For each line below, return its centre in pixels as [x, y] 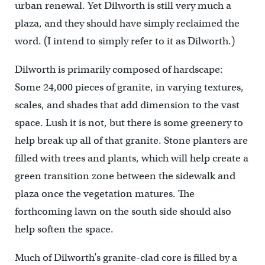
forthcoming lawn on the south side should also [123, 211]
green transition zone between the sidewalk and [125, 176]
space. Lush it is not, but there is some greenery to [129, 123]
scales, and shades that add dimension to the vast [127, 105]
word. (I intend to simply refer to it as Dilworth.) [125, 41]
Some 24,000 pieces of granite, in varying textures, [129, 87]
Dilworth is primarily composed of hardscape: [119, 70]
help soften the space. [64, 229]
